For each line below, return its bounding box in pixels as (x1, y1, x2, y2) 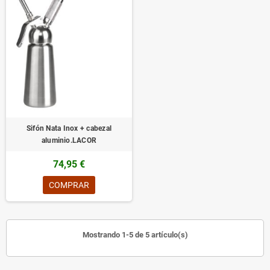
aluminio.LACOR (41, 136, 97, 145)
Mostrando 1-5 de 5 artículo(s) (82, 230, 188, 240)
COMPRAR (49, 180, 89, 190)
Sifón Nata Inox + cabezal (27, 124, 111, 133)
